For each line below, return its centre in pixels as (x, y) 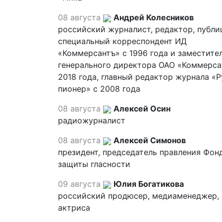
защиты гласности (94, 164)
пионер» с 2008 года (99, 89)
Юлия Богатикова (149, 184)
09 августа (79, 184)
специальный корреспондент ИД (122, 41)
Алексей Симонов (150, 140)
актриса (74, 208)
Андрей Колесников (154, 17)
